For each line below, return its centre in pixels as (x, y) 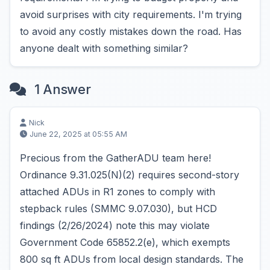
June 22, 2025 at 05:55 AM (78, 134)
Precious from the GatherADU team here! (115, 158)
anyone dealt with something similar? (104, 48)
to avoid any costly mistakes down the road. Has (131, 31)
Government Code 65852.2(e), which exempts (125, 242)
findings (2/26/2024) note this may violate (115, 225)
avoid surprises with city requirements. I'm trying (131, 14)
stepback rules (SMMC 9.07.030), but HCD (118, 209)
